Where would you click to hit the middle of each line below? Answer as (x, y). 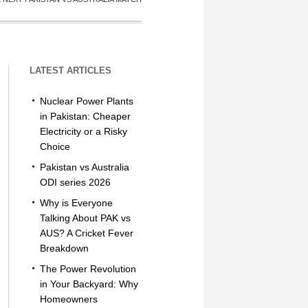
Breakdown (64, 248)
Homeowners (68, 299)
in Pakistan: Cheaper (85, 116)
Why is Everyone (76, 203)
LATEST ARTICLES (70, 70)
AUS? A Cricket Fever (86, 233)
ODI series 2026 (75, 182)
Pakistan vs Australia (84, 167)
